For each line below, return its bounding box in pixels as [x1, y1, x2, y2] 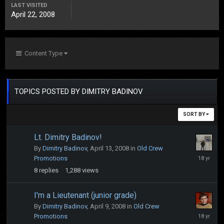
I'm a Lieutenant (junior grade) [34, 190, 136, 200]
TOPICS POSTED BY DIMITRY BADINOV [14, 87, 143, 96]
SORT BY [183, 111, 206, 117]
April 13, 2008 [90, 144, 129, 152]
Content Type [21, 49, 64, 57]
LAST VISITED [11, 2, 47, 8]
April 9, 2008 [90, 202, 125, 210]
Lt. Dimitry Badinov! [34, 132, 102, 142]
